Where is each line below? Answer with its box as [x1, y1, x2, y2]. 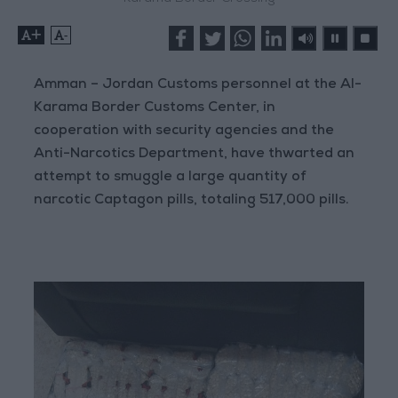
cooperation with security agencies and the [34, 124, 335, 139]
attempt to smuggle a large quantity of [34, 171, 307, 186]
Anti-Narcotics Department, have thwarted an [34, 147, 355, 163]
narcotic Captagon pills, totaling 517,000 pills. [34, 194, 350, 209]
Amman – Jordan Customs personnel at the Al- [34, 78, 362, 93]
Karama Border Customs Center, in [34, 101, 276, 116]
